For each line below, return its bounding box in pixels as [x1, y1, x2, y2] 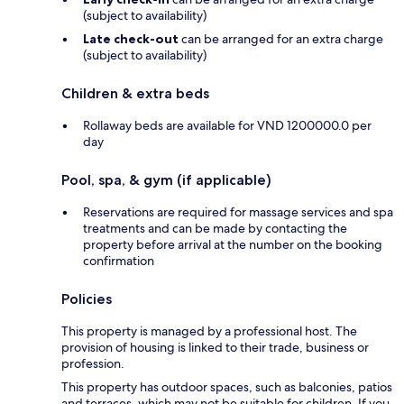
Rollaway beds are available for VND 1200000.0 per [83, 116, 372, 133]
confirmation [83, 252, 154, 269]
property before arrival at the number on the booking [83, 235, 382, 252]
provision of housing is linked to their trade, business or [61, 338, 369, 355]
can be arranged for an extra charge [179, 30, 383, 47]
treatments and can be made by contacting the [83, 219, 347, 236]
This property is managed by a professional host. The [61, 322, 357, 339]
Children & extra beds [61, 84, 209, 102]
